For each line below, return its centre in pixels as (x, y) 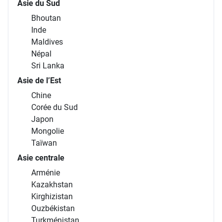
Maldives (47, 42)
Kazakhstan (52, 185)
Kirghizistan (52, 197)
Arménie (46, 173)
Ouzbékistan (53, 209)
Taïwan (44, 143)
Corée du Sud (55, 108)
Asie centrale (41, 158)
